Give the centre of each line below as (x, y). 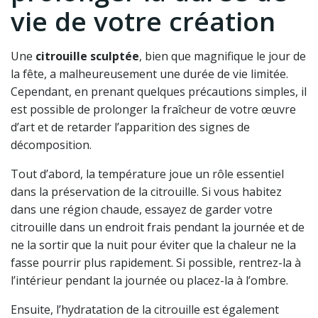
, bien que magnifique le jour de (223, 56)
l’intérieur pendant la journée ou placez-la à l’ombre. (149, 280)
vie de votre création (143, 21)
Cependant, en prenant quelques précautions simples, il (159, 91)
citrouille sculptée (87, 56)
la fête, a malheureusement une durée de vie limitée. (149, 73)
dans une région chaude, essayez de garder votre (142, 209)
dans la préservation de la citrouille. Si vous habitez (146, 191)
